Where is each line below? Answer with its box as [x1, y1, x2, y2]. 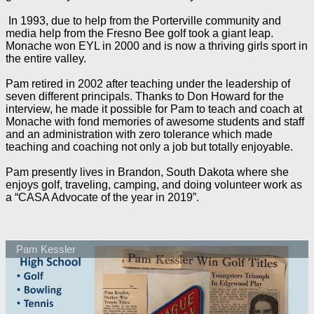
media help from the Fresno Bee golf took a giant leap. [6, 27, 273, 39]
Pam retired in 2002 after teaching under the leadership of [6, 77, 290, 90]
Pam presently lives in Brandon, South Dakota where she [6, 165, 289, 178]
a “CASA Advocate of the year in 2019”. [6, 191, 199, 203]
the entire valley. [6, 52, 86, 64]
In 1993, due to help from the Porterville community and [6, 14, 281, 27]
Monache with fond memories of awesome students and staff [6, 115, 304, 128]
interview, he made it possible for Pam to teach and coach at [6, 102, 302, 115]
